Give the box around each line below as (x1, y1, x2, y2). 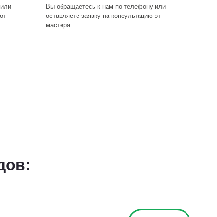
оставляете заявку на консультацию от (46, 12, 161, 19)
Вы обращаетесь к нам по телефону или (46, 3, 166, 10)
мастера (46, 21, 71, 29)
